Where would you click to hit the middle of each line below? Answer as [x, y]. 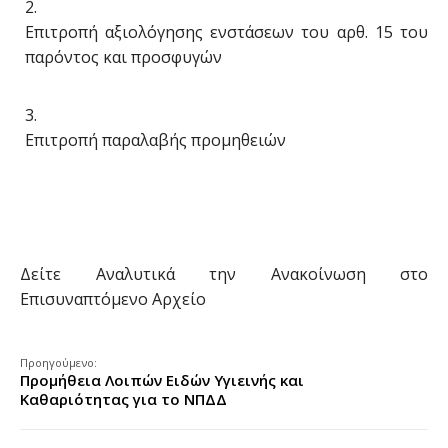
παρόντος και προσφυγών [123, 57]
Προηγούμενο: [58, 362]
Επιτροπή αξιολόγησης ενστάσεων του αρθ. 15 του [226, 32]
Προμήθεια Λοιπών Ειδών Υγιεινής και [162, 380]
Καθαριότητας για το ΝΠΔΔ [123, 399]
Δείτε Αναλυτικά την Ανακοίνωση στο [224, 274]
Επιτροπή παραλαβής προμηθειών [155, 140]
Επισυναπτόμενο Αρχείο [113, 299]
